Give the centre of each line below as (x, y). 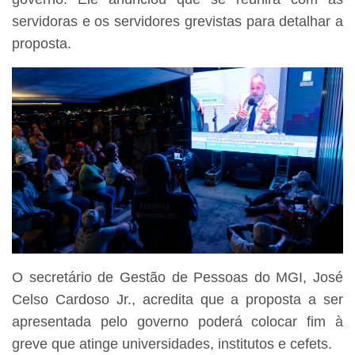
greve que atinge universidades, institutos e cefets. (174, 344)
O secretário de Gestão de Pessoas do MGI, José (177, 278)
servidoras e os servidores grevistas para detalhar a (177, 21)
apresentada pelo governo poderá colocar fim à (177, 322)
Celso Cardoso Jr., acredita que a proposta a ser (177, 300)
